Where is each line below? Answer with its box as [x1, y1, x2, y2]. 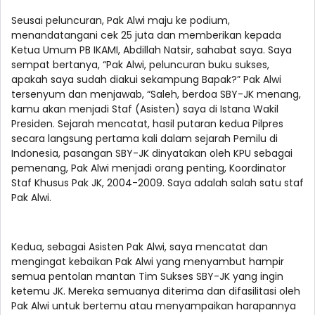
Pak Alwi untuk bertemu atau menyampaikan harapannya [11, 299, 296, 314]
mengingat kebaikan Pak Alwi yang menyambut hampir [11, 255, 284, 269]
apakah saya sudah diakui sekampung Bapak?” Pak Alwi [11, 72, 281, 87]
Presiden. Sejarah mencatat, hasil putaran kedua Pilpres [11, 117, 283, 131]
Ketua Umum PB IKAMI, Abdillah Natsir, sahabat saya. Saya [11, 43, 292, 58]
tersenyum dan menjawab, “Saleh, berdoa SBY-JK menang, [11, 87, 301, 102]
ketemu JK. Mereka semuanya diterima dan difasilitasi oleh [11, 284, 300, 299]
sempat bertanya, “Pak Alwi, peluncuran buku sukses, [11, 58, 269, 72]
